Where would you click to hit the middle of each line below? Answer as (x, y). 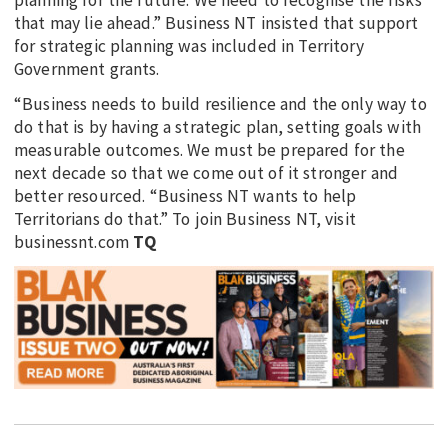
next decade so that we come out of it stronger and (206, 173)
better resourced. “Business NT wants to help (185, 196)
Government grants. (87, 68)
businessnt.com (74, 242)
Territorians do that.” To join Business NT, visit (185, 219)
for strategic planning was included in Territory (189, 45)
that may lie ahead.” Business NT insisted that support (216, 22)
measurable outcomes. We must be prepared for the (209, 150)
